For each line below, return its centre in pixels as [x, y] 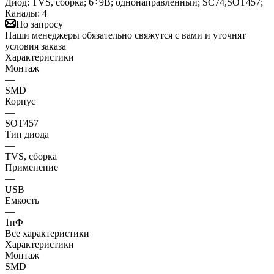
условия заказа [35, 46]
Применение [31, 167]
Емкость [22, 200]
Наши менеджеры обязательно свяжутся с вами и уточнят [125, 35]
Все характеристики [47, 233]
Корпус [20, 101]
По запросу [39, 24]
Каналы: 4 [26, 13]
